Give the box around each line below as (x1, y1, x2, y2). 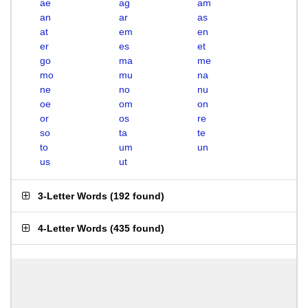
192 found (113, 190, 161, 201)
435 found (113, 223, 161, 234)
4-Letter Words (38, 223, 107, 234)
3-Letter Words (38, 190, 107, 201)
